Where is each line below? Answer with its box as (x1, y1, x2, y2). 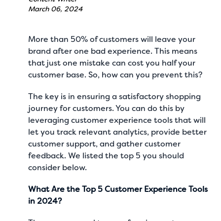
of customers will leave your (88, 34, 196, 44)
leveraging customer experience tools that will (28, 115, 206, 125)
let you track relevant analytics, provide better (28, 127, 207, 137)
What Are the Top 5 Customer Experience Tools (28, 184, 208, 194)
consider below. (28, 162, 87, 173)
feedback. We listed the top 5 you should (28, 150, 184, 161)
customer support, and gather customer (28, 139, 181, 149)
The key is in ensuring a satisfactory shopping (28, 91, 201, 102)
